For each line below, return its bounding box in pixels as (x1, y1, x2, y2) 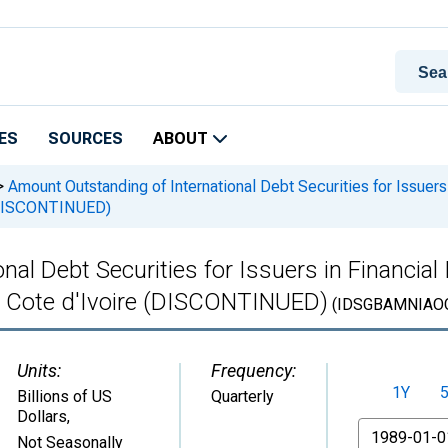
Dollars (17, 407, 67, 426)
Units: (17, 360, 61, 381)
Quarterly (211, 387, 274, 406)
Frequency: (211, 360, 296, 381)
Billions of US (17, 387, 112, 406)
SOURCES (48, 129, 123, 148)
